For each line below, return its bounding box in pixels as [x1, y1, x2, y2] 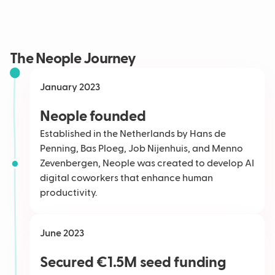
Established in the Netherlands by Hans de [40, 129, 226, 139]
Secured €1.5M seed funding [40, 255, 227, 270]
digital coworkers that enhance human [40, 173, 213, 184]
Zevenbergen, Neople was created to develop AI [40, 158, 254, 169]
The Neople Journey [10, 51, 136, 66]
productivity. [40, 188, 97, 198]
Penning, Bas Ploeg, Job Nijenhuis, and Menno [40, 144, 243, 154]
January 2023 [40, 82, 100, 93]
